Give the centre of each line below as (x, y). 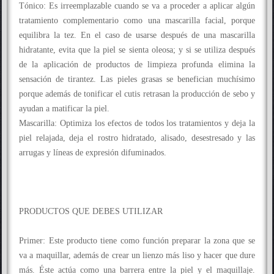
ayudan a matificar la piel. (65, 109)
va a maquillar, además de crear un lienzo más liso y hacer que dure (137, 255)
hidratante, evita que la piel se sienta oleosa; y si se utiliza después (137, 50)
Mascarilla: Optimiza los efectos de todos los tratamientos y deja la (137, 123)
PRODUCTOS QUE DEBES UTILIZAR (91, 211)
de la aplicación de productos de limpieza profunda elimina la (137, 65)
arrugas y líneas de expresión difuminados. (93, 153)
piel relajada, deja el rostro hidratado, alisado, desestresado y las (137, 138)
